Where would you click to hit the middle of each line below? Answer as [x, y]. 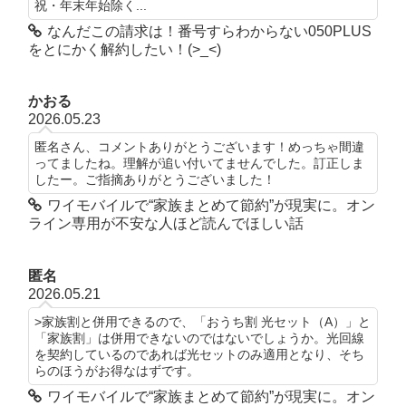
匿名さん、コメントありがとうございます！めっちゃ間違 [199, 147]
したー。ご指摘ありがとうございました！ [155, 180]
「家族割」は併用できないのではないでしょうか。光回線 [199, 338]
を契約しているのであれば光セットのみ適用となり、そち [199, 354]
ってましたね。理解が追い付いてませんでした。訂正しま [199, 164]
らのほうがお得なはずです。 [116, 370]
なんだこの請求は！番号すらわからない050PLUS [209, 31]
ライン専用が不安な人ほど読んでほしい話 [165, 224]
